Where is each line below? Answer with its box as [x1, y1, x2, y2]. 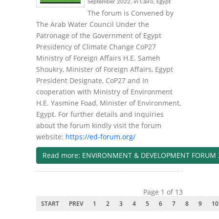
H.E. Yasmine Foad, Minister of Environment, [36, 98, 181, 108]
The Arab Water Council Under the [36, 20, 149, 29]
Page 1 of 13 [143, 187, 183, 197]
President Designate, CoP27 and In [36, 76, 149, 86]
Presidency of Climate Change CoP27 [36, 42, 156, 52]
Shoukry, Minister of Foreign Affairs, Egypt [36, 65, 173, 74]
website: [36, 132, 66, 142]
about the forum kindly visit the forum [36, 121, 161, 131]
